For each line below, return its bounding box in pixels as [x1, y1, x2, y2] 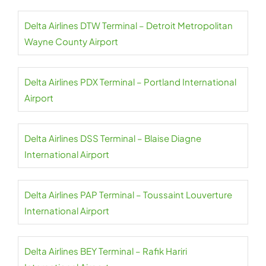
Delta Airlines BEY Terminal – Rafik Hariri [24, 245, 187, 257]
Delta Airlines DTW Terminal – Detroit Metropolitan [24, 20, 233, 31]
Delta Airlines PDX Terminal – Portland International [24, 76, 236, 88]
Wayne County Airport [24, 36, 118, 47]
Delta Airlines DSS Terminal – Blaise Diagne [24, 132, 201, 144]
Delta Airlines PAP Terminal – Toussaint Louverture [24, 189, 232, 201]
